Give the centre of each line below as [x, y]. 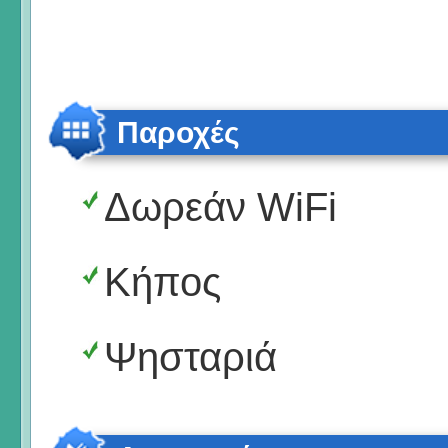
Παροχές [178, 132]
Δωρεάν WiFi [220, 206]
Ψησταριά [190, 356]
